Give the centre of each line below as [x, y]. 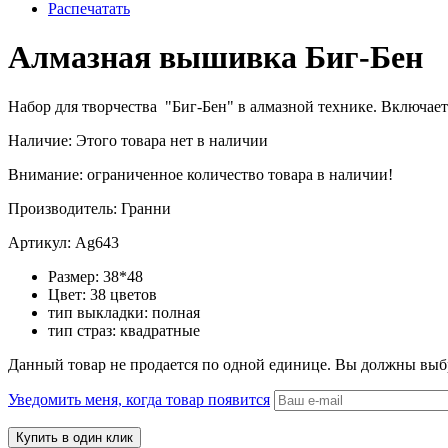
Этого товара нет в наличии [172, 140]
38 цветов [123, 294]
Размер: [75, 276]
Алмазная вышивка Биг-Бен [215, 57]
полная [176, 312]
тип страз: [84, 330]
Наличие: [40, 140]
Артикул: [41, 242]
